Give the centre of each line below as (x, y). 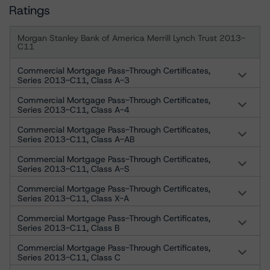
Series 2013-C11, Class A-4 (74, 110)
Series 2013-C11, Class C (69, 257)
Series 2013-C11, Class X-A (73, 198)
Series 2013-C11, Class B (68, 228)
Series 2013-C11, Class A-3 (74, 80)
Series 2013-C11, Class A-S (74, 169)
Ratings (30, 10)
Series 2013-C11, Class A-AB (76, 139)
